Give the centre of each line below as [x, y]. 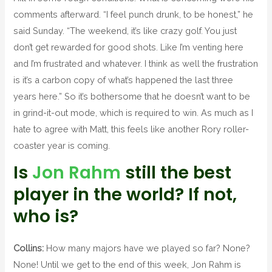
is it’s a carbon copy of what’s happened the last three [124, 80]
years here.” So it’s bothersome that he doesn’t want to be [132, 96]
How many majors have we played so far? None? [147, 248]
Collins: [29, 248]
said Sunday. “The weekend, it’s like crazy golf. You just [125, 30]
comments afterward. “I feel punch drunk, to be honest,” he [134, 14]
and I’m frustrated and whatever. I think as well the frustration [136, 63]
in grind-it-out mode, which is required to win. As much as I [134, 112]
